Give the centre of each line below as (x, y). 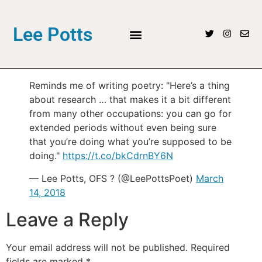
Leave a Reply (67, 219)
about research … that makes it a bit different (130, 100)
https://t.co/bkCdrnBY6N (118, 156)
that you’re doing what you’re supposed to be (130, 142)
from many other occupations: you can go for (130, 114)
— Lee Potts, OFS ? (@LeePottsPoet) (113, 178)
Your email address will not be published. (97, 247)
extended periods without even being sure (123, 128)
